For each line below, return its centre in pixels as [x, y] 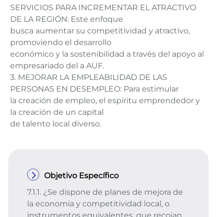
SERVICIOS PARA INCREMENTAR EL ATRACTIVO [103, 8]
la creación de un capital [57, 112]
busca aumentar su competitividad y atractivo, [100, 31]
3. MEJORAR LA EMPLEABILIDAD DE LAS [89, 77]
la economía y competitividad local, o [98, 204]
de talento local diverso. [57, 124]
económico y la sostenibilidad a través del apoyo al [107, 54]
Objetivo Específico [81, 176]
